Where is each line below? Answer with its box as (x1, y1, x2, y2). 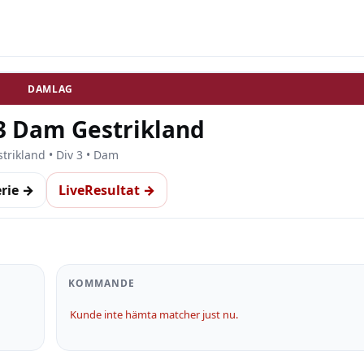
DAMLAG (27, 82, 74, 96)
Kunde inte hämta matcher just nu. (70, 307, 238, 322)
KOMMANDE (68, 276, 135, 290)
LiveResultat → (58, 181, 155, 199)
